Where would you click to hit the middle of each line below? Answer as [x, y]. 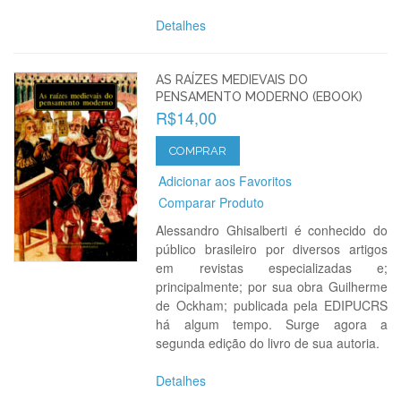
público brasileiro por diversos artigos [272, 249]
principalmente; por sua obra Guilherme [272, 286]
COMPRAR [198, 151]
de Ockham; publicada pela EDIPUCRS [272, 305]
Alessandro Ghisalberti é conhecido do [272, 230]
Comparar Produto [212, 202]
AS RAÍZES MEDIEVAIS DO [232, 80]
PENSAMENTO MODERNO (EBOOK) [260, 97]
